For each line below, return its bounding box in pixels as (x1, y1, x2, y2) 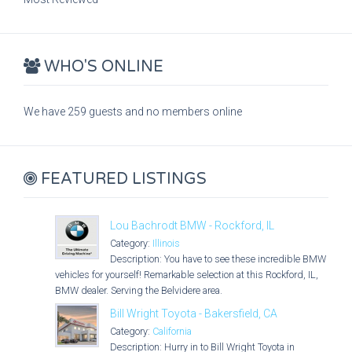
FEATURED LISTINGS (37, 170, 207, 189)
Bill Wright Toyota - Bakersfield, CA (110, 307, 277, 320)
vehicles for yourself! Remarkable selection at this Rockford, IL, (55, 269, 318, 280)
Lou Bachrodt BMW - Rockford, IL (110, 219, 274, 232)
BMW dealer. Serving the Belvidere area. (55, 284, 222, 296)
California (152, 325, 192, 337)
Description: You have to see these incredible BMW (110, 253, 326, 265)
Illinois (152, 237, 180, 249)
